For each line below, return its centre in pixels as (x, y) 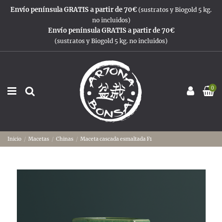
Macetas (39, 139)
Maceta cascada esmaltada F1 (116, 139)
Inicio (14, 139)
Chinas (65, 139)
